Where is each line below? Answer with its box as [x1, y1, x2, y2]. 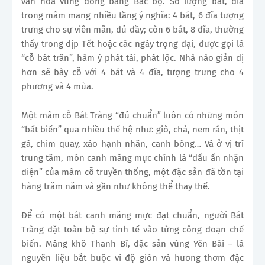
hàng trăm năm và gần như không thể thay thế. [21, 181, 210, 192]
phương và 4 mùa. [21, 81, 93, 92]
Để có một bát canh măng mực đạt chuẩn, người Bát [21, 210, 244, 221]
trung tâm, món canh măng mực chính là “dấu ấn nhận [21, 153, 244, 164]
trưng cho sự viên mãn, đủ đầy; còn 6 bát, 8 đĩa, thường [21, 24, 244, 35]
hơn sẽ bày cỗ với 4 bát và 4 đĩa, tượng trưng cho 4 [21, 67, 244, 78]
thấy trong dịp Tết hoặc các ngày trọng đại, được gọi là [21, 38, 244, 50]
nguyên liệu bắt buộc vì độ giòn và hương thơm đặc [21, 253, 244, 264]
